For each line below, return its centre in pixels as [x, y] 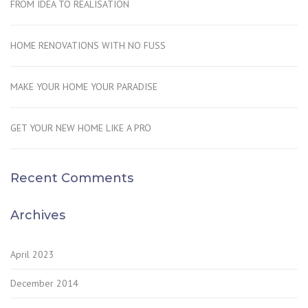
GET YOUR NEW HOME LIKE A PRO [81, 128]
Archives [38, 216]
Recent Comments [72, 178]
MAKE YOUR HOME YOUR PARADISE [84, 87]
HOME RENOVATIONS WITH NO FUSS [88, 46]
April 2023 [32, 255]
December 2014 [44, 284]
